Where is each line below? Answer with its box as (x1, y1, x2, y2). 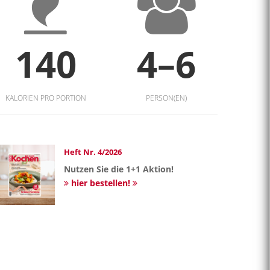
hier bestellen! (69, 177, 133, 189)
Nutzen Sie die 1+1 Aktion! (64, 163, 174, 175)
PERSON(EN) (145, 93, 187, 103)
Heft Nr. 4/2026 (64, 146, 122, 157)
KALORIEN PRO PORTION (5, 93, 86, 103)
